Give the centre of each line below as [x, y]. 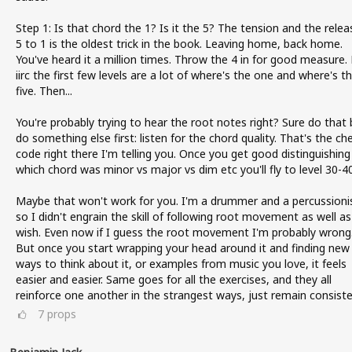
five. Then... [44, 91]
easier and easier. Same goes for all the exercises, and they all [173, 279]
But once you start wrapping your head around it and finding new [182, 248]
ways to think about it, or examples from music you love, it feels [181, 264]
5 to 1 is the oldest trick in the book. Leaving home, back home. [179, 44]
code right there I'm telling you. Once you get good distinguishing [183, 154]
